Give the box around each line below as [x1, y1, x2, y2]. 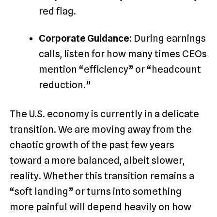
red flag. [39, 5, 76, 17]
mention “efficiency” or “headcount [39, 63, 201, 76]
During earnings [132, 32, 206, 45]
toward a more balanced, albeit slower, [10, 155, 185, 167]
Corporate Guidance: [39, 32, 132, 45]
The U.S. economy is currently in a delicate [10, 108, 199, 120]
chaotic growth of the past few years [10, 139, 174, 151]
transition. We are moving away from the [10, 124, 192, 136]
